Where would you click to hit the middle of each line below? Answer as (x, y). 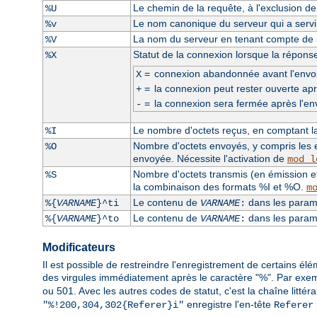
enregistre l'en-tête (229, 305)
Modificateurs (79, 247)
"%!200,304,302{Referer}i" (113, 305)
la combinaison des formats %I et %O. (219, 186)
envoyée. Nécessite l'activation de (210, 158)
